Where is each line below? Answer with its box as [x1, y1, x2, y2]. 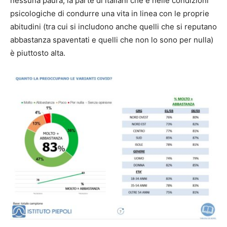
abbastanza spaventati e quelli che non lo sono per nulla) [10, 34, 213, 45]
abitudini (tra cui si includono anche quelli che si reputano [10, 21, 217, 31]
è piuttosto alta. [10, 48, 65, 58]
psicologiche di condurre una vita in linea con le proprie [10, 8, 209, 18]
